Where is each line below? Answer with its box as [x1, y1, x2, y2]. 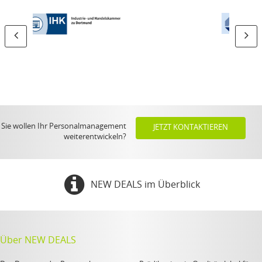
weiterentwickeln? [64, 133, 126, 141]
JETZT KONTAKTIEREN [153, 123, 228, 132]
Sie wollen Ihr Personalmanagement [1, 122, 126, 130]
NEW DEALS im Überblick [90, 180, 200, 189]
